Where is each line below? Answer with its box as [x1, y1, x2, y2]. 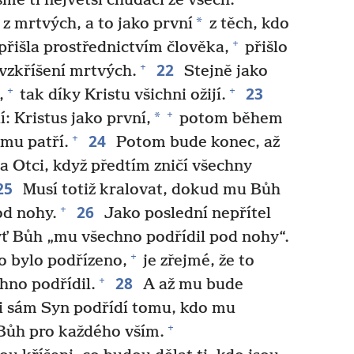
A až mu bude [138, 275, 243, 294]
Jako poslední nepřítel [100, 204, 271, 223]
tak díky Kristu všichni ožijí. [16, 85, 226, 104]
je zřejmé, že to [139, 251, 254, 270]
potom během [175, 109, 283, 128]
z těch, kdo [205, 14, 289, 33]
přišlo [240, 38, 288, 57]
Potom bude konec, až [111, 133, 280, 152]
